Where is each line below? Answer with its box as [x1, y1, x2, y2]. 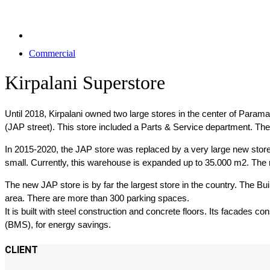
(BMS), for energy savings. [5, 219, 111, 230]
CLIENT [5, 243, 38, 256]
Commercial [29, 48, 75, 58]
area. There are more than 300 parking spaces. [5, 192, 189, 203]
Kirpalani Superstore [5, 72, 165, 94]
